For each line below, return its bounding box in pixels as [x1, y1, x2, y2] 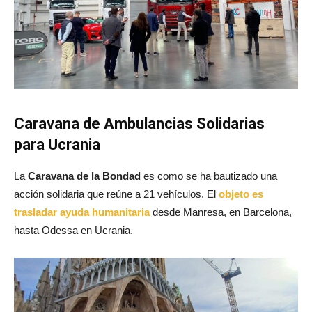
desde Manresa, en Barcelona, [150, 205, 292, 218]
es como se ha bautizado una [141, 169, 277, 182]
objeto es [216, 187, 263, 200]
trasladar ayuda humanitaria [14, 205, 150, 218]
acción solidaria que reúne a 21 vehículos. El [14, 187, 216, 200]
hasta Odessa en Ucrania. [14, 224, 133, 236]
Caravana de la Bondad [28, 169, 141, 182]
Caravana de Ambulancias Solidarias [14, 114, 265, 132]
